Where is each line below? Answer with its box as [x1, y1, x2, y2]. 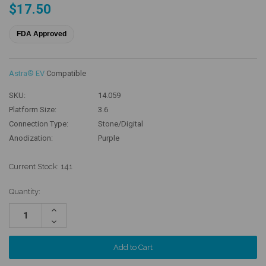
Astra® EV [9, 69, 45, 78]
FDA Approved [17, 30, 66, 39]
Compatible [46, 69, 86, 78]
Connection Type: [9, 119, 68, 129]
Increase [49, 205, 79, 214]
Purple [98, 134, 119, 143]
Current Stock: [9, 162, 61, 172]
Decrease [49, 217, 83, 226]
